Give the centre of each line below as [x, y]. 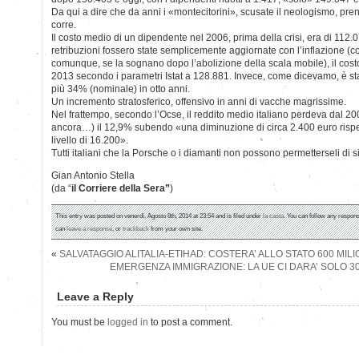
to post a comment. [190, 322]
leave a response [89, 228]
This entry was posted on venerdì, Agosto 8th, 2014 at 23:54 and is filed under [159, 215]
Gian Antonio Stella [93, 175]
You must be [79, 322]
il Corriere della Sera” [121, 188]
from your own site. [176, 228]
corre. [64, 24]
